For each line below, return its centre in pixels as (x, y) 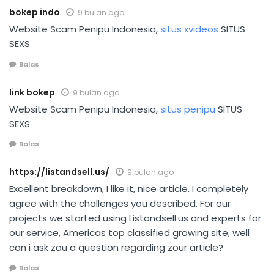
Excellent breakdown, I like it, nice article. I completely (129, 189)
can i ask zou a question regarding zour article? (116, 248)
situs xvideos (189, 29)
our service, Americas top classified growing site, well (129, 233)
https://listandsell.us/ (59, 172)
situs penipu (188, 109)
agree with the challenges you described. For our (120, 204)
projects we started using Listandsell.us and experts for (135, 218)
